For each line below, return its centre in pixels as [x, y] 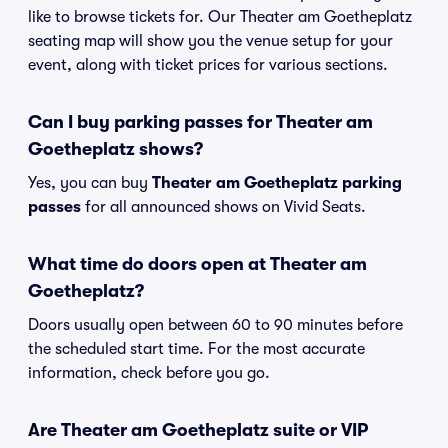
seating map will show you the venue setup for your [210, 41]
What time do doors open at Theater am [197, 264]
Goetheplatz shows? [115, 149]
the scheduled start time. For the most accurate [196, 349]
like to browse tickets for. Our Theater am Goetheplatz [220, 17]
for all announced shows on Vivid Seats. [223, 207]
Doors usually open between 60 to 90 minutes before [215, 325]
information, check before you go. [149, 373]
